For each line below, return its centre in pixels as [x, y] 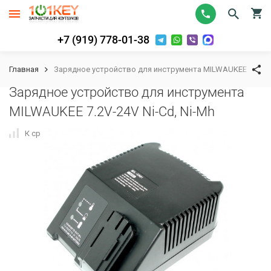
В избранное [124, 133]
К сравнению [49, 133]
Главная [24, 69]
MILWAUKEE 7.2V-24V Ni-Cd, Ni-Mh [112, 112]
